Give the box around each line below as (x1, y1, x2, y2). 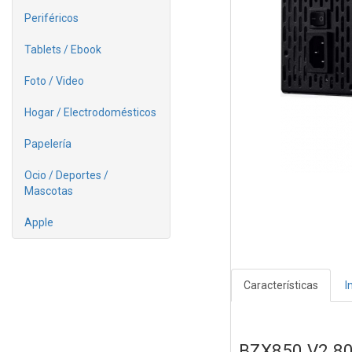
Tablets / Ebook (24, 43, 101, 56)
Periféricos (24, 12, 79, 24)
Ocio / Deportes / (24, 169, 108, 181)
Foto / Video (24, 75, 84, 87)
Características (243, 279, 318, 292)
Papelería (24, 137, 71, 150)
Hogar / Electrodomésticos (24, 106, 156, 119)
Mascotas (24, 185, 73, 197)
